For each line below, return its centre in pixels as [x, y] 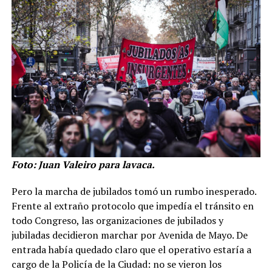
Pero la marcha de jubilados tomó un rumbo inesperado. [134, 191]
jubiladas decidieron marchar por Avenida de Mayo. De [129, 235]
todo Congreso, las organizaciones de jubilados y [117, 220]
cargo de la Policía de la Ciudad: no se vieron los [116, 264]
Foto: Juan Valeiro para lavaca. [83, 164]
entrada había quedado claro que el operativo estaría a [131, 249]
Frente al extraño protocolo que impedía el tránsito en [132, 206]
